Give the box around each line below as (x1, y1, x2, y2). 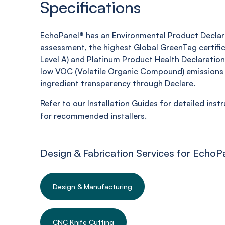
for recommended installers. (40, 110, 147, 121)
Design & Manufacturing (53, 182, 132, 191)
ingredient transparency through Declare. (40, 78, 195, 88)
